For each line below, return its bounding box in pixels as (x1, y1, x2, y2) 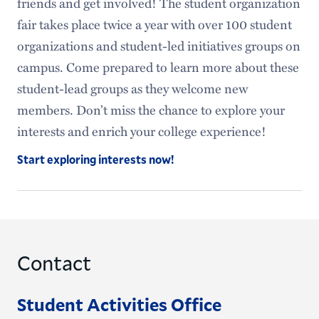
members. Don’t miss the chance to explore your (16, 100, 285, 119)
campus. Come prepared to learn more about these (16, 57, 299, 76)
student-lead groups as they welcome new (16, 78, 248, 98)
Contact (16, 248, 91, 276)
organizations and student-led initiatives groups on (16, 36, 300, 55)
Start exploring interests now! (16, 151, 174, 167)
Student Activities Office (16, 292, 221, 316)
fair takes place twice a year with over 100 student (16, 14, 292, 33)
